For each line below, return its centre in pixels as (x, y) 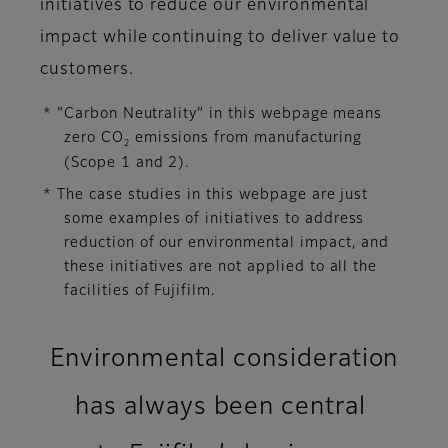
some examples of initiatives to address (214, 218)
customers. (87, 70)
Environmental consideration (224, 358)
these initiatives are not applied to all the (221, 266)
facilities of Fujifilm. (140, 290)
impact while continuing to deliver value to (220, 38)
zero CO (94, 138)
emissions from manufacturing (245, 138)
